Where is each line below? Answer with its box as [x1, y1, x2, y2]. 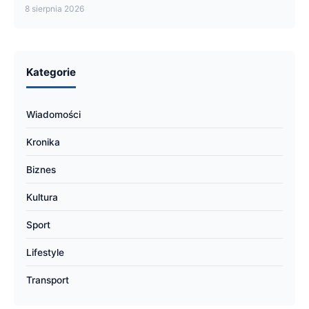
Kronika [26, 137, 60, 148]
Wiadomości [26, 109, 81, 120]
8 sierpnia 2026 [25, 3, 84, 14]
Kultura [26, 192, 58, 203]
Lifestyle [26, 247, 64, 258]
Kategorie [26, 66, 76, 79]
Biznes [26, 164, 56, 175]
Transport [26, 275, 69, 286]
